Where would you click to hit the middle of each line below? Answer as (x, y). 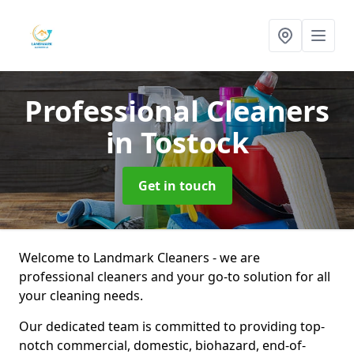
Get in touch (177, 186)
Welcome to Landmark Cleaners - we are (139, 258)
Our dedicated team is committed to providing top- (172, 326)
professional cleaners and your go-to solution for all (175, 277)
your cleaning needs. (81, 296)
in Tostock (177, 143)
